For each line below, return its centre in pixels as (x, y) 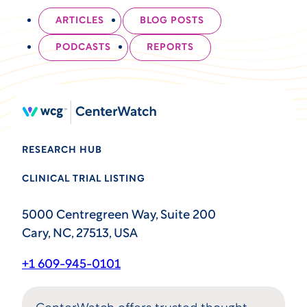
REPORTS (170, 48)
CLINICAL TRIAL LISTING (84, 180)
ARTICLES (80, 21)
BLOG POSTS (172, 21)
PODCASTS (83, 48)
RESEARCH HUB (62, 151)
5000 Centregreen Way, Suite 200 (119, 216)
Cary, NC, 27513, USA (80, 234)
